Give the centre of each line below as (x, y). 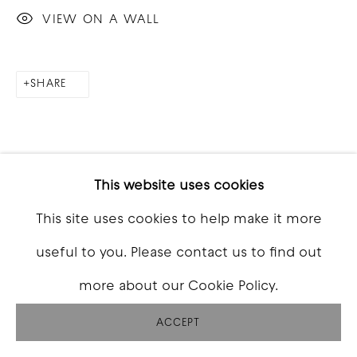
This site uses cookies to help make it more (178, 220)
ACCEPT (178, 323)
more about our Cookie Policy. (178, 286)
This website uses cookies (178, 186)
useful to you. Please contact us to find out (178, 253)
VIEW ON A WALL (101, 20)
